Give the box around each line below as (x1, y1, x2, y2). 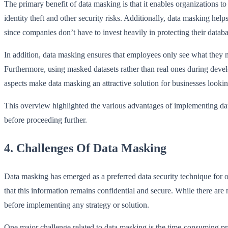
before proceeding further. (4, 116, 87, 125)
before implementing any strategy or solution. (4, 200, 149, 209)
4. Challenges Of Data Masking (4, 141, 166, 155)
